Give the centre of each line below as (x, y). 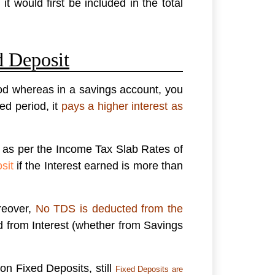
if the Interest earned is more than (98, 166)
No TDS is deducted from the (109, 209)
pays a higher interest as (121, 107)
